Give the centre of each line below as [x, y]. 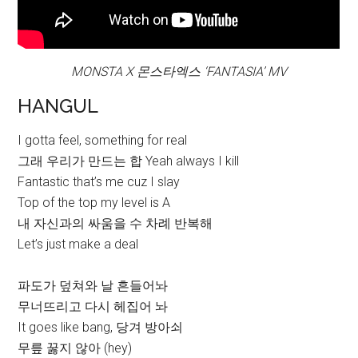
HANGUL [58, 106]
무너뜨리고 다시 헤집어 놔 [93, 307]
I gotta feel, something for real [103, 141]
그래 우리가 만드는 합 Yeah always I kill [129, 161]
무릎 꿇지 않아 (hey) [75, 348]
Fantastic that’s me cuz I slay [99, 182]
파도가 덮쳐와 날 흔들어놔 [93, 286]
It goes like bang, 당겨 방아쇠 [101, 328]
